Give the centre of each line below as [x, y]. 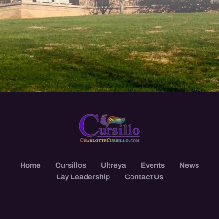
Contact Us [144, 177]
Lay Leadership [83, 177]
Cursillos [71, 165]
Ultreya [113, 165]
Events [153, 165]
